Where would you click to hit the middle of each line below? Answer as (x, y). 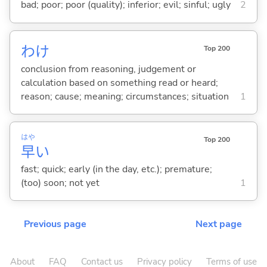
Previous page (55, 224)
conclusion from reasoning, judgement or (108, 69)
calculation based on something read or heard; (119, 83)
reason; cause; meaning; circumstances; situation (125, 96)
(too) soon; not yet (60, 183)
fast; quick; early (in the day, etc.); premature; (116, 169)
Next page (219, 224)
